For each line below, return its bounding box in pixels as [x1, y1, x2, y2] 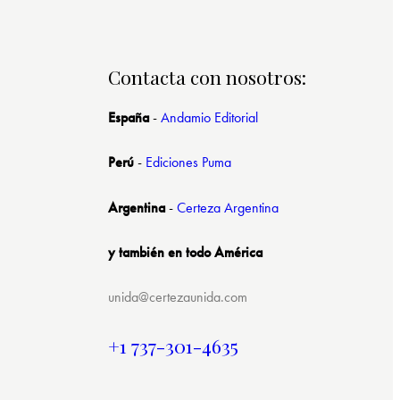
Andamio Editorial [161, 108, 258, 128]
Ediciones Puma [146, 153, 231, 172]
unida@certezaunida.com [108, 287, 247, 306]
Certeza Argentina [177, 197, 279, 217]
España [108, 108, 149, 128]
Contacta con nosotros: [108, 64, 306, 90]
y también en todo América [108, 242, 262, 262]
